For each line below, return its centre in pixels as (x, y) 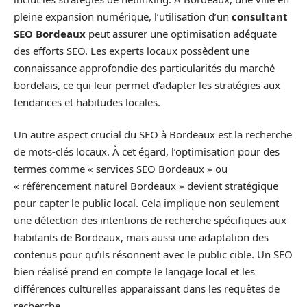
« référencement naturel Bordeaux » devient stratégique (146, 186)
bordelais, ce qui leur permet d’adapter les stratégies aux (147, 85)
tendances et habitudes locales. (87, 102)
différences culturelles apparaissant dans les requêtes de (147, 288)
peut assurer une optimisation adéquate (181, 33)
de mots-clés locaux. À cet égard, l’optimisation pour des (147, 151)
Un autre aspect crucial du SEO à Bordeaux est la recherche (153, 134)
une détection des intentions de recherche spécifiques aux (150, 220)
